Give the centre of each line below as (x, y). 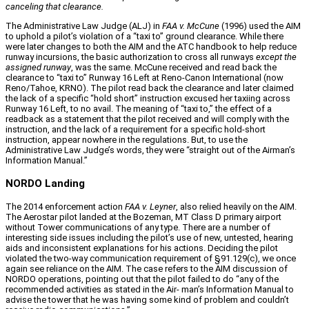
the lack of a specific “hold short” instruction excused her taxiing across (148, 99)
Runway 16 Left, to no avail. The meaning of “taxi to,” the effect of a (139, 109)
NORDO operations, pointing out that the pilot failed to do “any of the (142, 279)
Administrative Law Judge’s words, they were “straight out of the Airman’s (150, 150)
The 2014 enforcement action (65, 206)
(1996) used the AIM (260, 26)
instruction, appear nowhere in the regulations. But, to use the (127, 140)
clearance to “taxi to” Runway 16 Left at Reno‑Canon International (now (144, 78)
